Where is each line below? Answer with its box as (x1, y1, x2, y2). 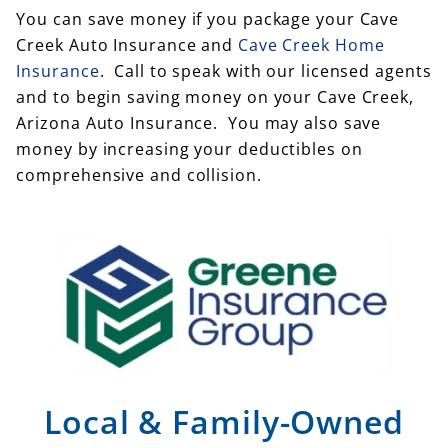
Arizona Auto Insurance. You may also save (16, 112, 382, 135)
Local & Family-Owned (44, 399, 404, 443)
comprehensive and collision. (16, 164, 262, 187)
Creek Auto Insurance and (16, 34, 238, 57)
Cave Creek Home (237, 34, 385, 57)
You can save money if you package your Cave (16, 8, 400, 31)
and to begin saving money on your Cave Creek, (16, 86, 414, 109)
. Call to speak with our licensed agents (99, 60, 432, 83)
